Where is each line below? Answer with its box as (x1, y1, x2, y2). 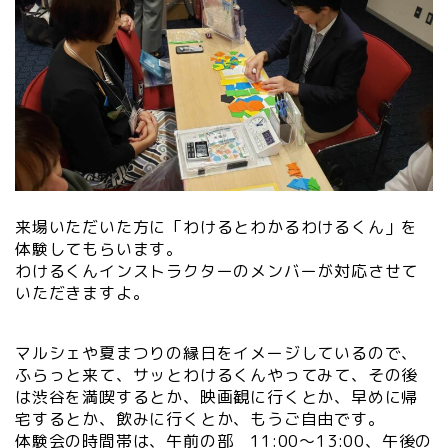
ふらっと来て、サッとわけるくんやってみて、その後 (15, 364, 419, 387)
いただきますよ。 (15, 281, 150, 304)
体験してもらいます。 (15, 237, 183, 260)
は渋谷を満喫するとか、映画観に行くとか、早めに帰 (15, 386, 419, 409)
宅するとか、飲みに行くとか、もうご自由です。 (15, 408, 385, 431)
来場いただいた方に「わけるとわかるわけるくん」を (15, 215, 419, 238)
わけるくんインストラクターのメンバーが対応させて (15, 259, 419, 282)
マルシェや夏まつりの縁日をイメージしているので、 (15, 342, 419, 365)
